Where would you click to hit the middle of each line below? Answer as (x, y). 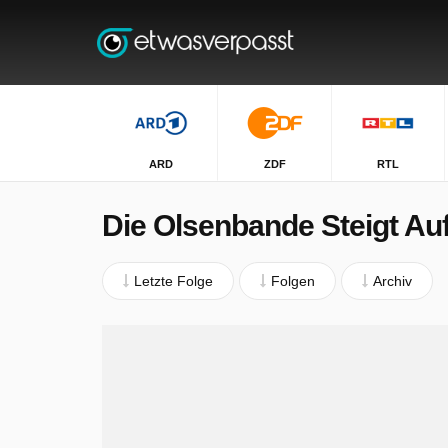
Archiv (392, 281)
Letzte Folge (173, 281)
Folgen (293, 281)
